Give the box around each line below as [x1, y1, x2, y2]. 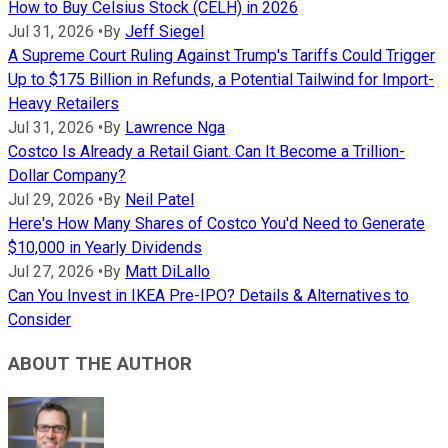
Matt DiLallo [125, 261, 210, 281]
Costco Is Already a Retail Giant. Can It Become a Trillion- [8, 141, 405, 161]
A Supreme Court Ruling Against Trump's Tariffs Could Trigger [8, 45, 435, 65]
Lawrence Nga [125, 117, 225, 137]
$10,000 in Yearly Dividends [8, 237, 202, 257]
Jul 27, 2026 [8, 261, 94, 281]
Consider [8, 309, 71, 329]
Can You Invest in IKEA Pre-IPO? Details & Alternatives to [8, 285, 409, 305]
